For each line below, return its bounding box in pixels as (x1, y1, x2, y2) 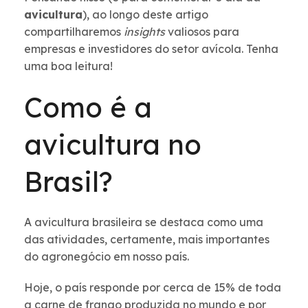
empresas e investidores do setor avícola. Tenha (24, 42, 278, 56)
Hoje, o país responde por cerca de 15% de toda (24, 280, 281, 295)
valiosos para (168, 25, 239, 39)
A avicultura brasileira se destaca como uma (24, 215, 263, 230)
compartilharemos (24, 25, 124, 39)
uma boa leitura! (24, 59, 113, 74)
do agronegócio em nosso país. (24, 250, 195, 264)
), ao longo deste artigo (82, 8, 208, 22)
